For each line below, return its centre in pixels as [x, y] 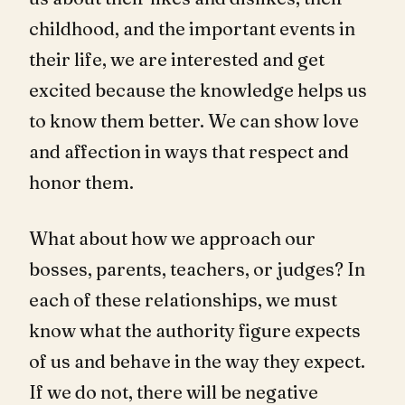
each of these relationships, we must [183, 300]
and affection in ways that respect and [189, 151]
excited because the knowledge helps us [198, 90]
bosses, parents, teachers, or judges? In [197, 269]
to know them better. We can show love [194, 121]
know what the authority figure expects [195, 330]
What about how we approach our [172, 238]
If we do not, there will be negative [174, 392]
